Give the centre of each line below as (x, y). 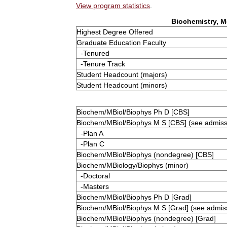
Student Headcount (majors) (122, 74)
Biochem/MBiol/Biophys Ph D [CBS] (133, 112)
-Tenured (93, 53)
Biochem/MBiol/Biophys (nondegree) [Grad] (146, 218)
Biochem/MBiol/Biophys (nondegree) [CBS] (145, 155)
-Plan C (90, 144)
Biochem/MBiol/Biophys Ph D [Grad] (134, 197)
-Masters (93, 186)
